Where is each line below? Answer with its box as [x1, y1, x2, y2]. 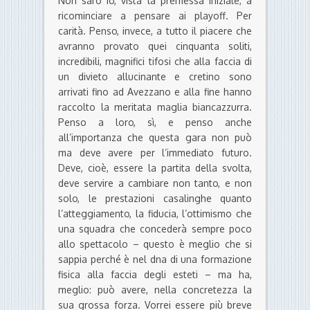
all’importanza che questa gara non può [58, 131, 252, 144]
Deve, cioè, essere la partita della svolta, [58, 162, 252, 174]
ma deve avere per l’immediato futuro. [58, 147, 252, 159]
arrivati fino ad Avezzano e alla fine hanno [58, 86, 252, 98]
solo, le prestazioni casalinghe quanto [58, 192, 252, 205]
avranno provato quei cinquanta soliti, [58, 40, 252, 53]
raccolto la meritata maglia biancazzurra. [58, 101, 252, 113]
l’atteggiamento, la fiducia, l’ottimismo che [58, 208, 252, 220]
